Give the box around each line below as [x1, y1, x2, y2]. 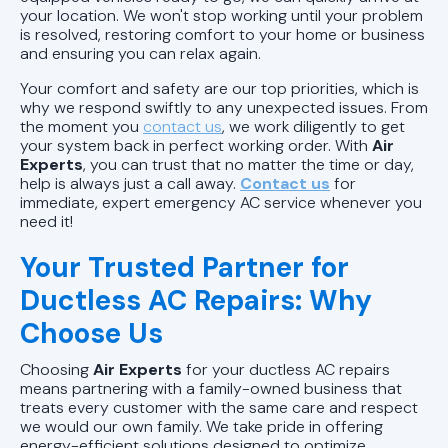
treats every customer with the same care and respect [20, 396, 418, 418]
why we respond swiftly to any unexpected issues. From [20, 96, 428, 118]
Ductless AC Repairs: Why [20, 281, 372, 319]
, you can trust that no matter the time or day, [83, 153, 414, 175]
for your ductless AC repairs [186, 358, 390, 380]
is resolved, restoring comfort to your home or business [20, 23, 425, 45]
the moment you [20, 115, 143, 137]
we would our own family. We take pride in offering [20, 415, 383, 437]
